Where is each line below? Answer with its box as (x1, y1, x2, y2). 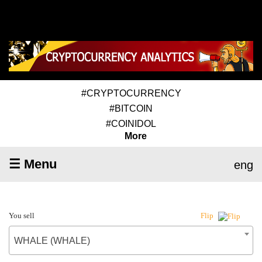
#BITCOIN (109, 103, 153, 113)
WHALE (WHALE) (14, 235, 90, 246)
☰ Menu (9, 156, 57, 171)
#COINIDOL (106, 118, 156, 129)
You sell (9, 211, 35, 220)
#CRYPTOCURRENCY (81, 88, 181, 98)
